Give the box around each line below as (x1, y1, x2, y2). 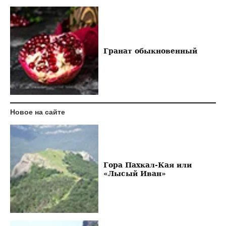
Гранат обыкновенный (103, 46, 197, 55)
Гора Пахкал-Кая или (103, 160, 192, 169)
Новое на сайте (10, 108, 65, 117)
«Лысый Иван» (103, 168, 166, 178)
